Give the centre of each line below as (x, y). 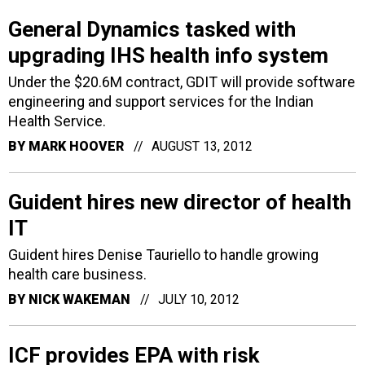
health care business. (77, 274)
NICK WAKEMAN (79, 299)
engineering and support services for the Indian (161, 101)
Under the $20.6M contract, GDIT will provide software (182, 81)
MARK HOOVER (76, 146)
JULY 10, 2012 (199, 299)
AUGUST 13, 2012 (202, 146)
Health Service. (57, 121)
